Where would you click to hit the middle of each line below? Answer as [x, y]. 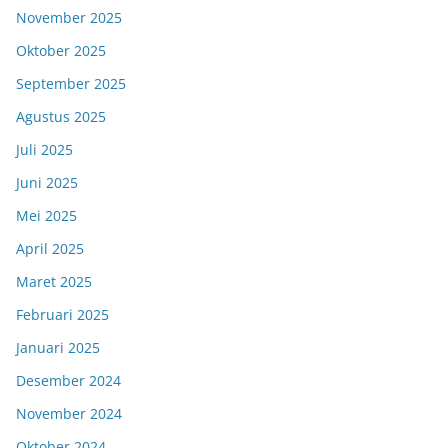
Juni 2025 [47, 183]
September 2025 [71, 84]
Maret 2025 [54, 282]
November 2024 [69, 414]
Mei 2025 [46, 216]
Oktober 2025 [61, 51]
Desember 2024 [68, 381]
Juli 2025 [44, 150]
